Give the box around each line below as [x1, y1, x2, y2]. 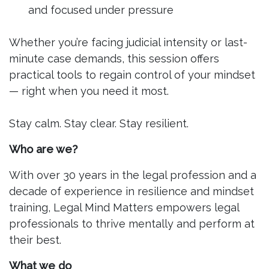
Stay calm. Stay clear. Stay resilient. [9, 117, 189, 130]
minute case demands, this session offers [9, 52, 219, 65]
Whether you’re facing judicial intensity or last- [9, 36, 247, 49]
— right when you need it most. [9, 85, 169, 97]
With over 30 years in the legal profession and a [9, 169, 256, 181]
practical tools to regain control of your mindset [9, 68, 255, 81]
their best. [9, 234, 61, 246]
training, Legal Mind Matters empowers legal [9, 201, 239, 214]
